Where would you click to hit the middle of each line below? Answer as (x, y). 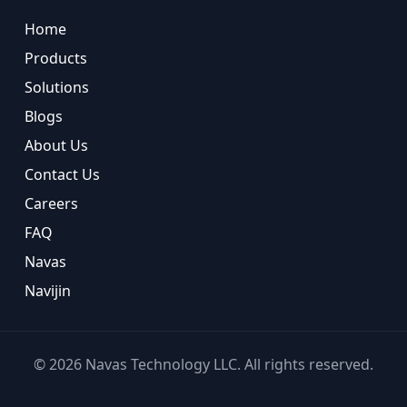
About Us (56, 145)
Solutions (56, 87)
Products (55, 58)
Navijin (47, 291)
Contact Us (62, 174)
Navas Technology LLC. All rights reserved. (228, 364)
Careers (51, 203)
